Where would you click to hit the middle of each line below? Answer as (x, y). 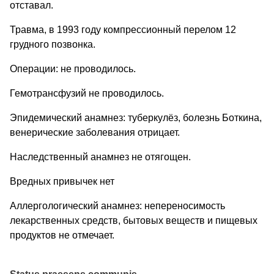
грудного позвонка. (53, 44)
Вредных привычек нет (62, 181)
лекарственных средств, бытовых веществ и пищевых (134, 220)
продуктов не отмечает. (62, 235)
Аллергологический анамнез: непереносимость (117, 206)
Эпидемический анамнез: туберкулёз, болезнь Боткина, (136, 117)
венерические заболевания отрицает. (95, 132)
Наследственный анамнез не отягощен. (100, 157)
